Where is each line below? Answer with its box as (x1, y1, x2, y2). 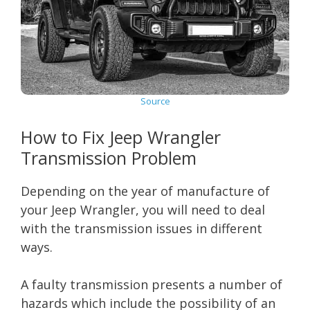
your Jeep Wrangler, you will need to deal (21, 201, 265, 218)
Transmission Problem (21, 145, 197, 170)
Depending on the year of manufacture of (21, 182, 270, 199)
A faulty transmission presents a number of (21, 275, 282, 293)
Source (140, 94, 170, 107)
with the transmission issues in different (21, 219, 262, 237)
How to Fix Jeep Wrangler (21, 125, 221, 149)
